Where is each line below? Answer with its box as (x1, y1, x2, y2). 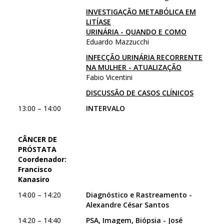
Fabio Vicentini (86, 72, 132, 82)
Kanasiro (18, 174, 49, 184)
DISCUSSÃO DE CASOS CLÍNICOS (86, 88, 193, 97)
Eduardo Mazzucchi (86, 37, 149, 46)
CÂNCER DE (18, 134, 57, 144)
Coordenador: (18, 154, 66, 164)
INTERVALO (86, 103, 125, 113)
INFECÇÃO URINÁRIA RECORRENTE (86, 52, 202, 62)
